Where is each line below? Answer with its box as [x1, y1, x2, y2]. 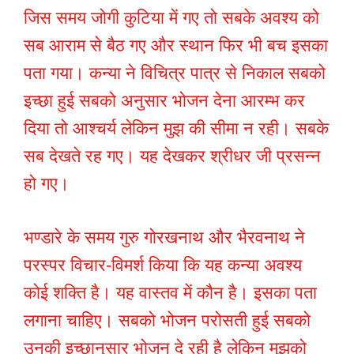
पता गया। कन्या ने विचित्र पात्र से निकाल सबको [24, 63, 326, 84]
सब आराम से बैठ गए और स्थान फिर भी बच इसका [24, 36, 328, 56]
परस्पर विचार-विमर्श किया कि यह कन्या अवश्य [24, 255, 302, 276]
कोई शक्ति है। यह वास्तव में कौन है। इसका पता [24, 283, 317, 303]
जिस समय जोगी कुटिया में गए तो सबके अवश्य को [24, 8, 319, 28]
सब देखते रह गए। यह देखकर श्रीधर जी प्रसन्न [24, 146, 321, 167]
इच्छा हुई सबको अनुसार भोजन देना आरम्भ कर [24, 91, 305, 111]
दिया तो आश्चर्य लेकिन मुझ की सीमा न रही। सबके [24, 119, 329, 139]
